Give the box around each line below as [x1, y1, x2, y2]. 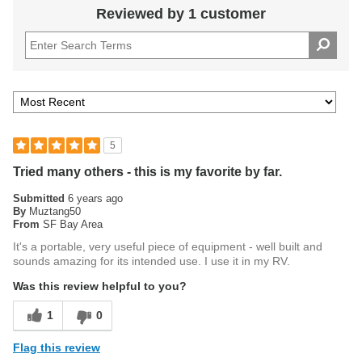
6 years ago [68, 192, 123, 204]
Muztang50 [29, 205, 81, 217]
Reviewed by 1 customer [96, 6, 266, 22]
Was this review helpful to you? [13, 280, 187, 293]
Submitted [13, 192, 68, 204]
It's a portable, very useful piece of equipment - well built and [13, 240, 322, 253]
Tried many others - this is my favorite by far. [13, 165, 282, 179]
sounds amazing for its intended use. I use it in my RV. [13, 255, 290, 267]
